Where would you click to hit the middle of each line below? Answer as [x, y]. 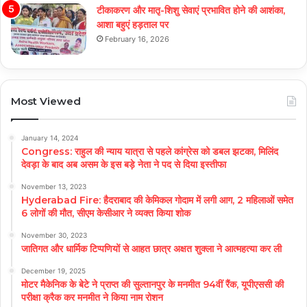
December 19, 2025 [53, 270]
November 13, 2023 [54, 186]
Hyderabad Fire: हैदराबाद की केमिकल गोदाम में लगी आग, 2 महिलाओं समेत [157, 200]
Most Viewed [46, 101]
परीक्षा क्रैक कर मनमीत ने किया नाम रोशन [92, 297]
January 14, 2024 [50, 137]
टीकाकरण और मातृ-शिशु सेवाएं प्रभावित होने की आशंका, [191, 10]
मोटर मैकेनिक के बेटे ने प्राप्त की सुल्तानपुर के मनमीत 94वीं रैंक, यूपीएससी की [152, 284]
